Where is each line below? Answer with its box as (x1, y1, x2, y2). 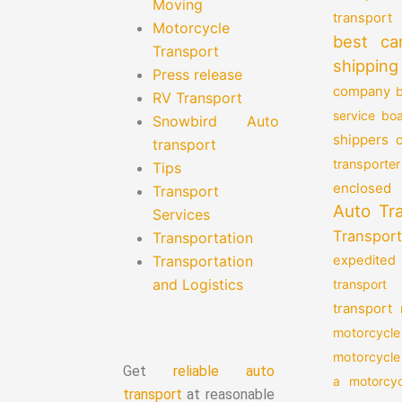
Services (153, 205, 210, 223)
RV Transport (153, 88, 242, 107)
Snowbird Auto (153, 111, 279, 130)
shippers (332, 131, 389, 149)
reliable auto (172, 362, 275, 380)
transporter (332, 156, 400, 172)
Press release (153, 65, 242, 83)
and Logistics (153, 275, 243, 293)
